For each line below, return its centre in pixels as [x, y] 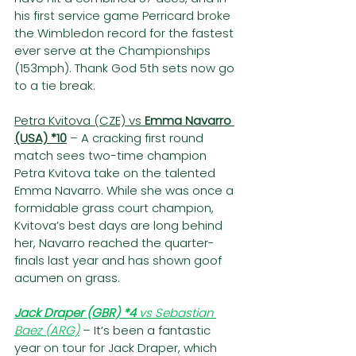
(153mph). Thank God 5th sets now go [126, 68]
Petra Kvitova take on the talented [116, 173]
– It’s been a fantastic [148, 331]
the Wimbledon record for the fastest [126, 33]
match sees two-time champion [112, 156]
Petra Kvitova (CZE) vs [79, 121]
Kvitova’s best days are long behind [120, 226]
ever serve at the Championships [114, 51]
